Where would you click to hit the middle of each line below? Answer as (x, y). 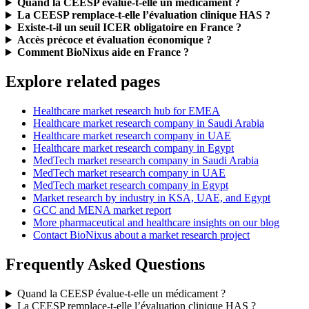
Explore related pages (83, 82)
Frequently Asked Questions (105, 264)
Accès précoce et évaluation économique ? (114, 40)
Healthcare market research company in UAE (132, 135)
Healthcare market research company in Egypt (133, 148)
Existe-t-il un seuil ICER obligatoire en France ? (129, 28)
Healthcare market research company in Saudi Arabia (149, 123)
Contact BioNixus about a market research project (141, 235)
